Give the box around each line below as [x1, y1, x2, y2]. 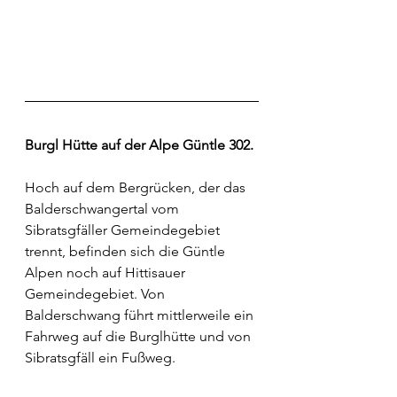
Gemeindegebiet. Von [25, 285, 168, 303]
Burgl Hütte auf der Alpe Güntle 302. [25, 136, 253, 154]
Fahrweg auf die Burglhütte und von [25, 328, 254, 346]
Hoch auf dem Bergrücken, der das [25, 179, 249, 197]
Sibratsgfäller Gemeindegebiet [25, 222, 223, 239]
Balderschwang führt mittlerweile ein [25, 307, 257, 324]
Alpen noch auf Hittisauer [25, 264, 189, 282]
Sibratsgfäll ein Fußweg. [25, 349, 179, 367]
